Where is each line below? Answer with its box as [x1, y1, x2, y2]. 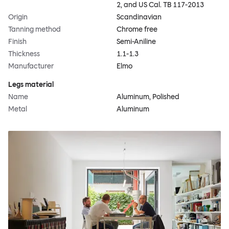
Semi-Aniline [117, 37, 156, 47]
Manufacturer [8, 62, 54, 71]
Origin [8, 13, 28, 22]
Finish [8, 37, 27, 47]
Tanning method [8, 25, 61, 34]
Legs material [8, 80, 54, 89]
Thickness [8, 50, 40, 59]
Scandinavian [117, 13, 162, 22]
